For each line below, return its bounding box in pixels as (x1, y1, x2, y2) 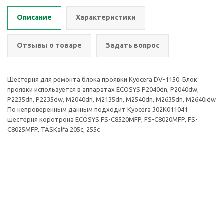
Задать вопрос (106, 41, 159, 49)
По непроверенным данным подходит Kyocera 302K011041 (7, 106, 188, 113)
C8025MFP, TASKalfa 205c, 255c (7, 126, 100, 133)
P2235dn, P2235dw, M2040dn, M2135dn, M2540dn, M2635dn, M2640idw (7, 96, 216, 103)
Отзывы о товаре (17, 41, 82, 49)
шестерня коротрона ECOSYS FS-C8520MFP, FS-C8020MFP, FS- (7, 116, 198, 123)
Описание (17, 13, 52, 21)
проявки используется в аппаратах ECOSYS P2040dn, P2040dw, (7, 86, 199, 93)
